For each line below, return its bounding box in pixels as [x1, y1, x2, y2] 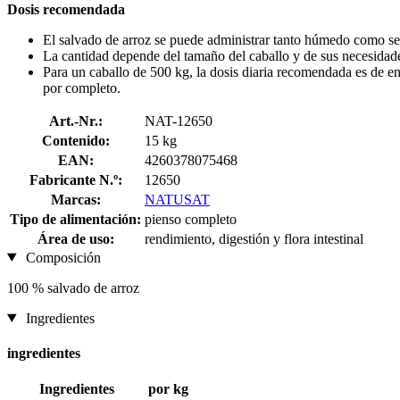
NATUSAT [145, 191, 210, 207]
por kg [147, 381, 188, 397]
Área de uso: [37, 230, 114, 246]
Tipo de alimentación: [10, 211, 141, 227]
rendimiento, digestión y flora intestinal [145, 230, 363, 246]
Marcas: [50, 191, 101, 207]
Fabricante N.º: [29, 171, 122, 187]
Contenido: [41, 132, 110, 148]
